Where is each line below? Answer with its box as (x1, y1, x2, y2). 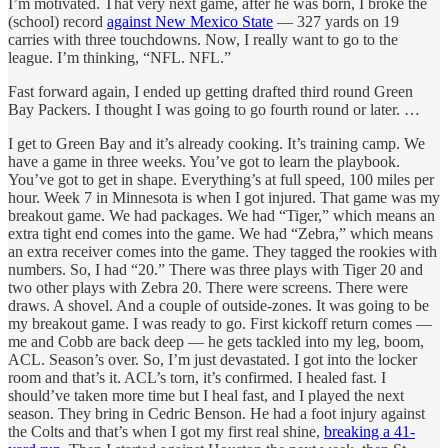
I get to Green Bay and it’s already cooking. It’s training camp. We (8, 134, 425, 152)
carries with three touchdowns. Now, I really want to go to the (8, 30, 398, 48)
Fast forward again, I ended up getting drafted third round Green (8, 82, 413, 100)
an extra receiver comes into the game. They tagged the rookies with (8, 242, 437, 260)
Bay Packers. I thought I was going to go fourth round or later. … (8, 100, 420, 118)
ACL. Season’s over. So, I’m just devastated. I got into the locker (8, 350, 417, 368)
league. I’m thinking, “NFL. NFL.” (8, 48, 231, 66)
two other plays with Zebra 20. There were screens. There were (8, 278, 408, 296)
